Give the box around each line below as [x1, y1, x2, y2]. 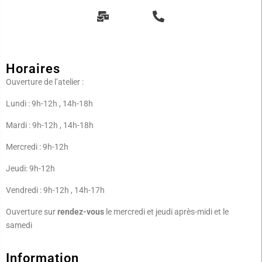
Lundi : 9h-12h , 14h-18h [6, 99, 93, 109]
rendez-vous [57, 207, 104, 217]
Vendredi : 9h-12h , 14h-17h [6, 185, 105, 195]
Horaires [6, 61, 60, 77]
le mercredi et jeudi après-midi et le [104, 207, 229, 217]
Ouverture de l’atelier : [6, 77, 84, 87]
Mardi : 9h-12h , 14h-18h [6, 120, 94, 130]
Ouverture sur [6, 207, 57, 217]
